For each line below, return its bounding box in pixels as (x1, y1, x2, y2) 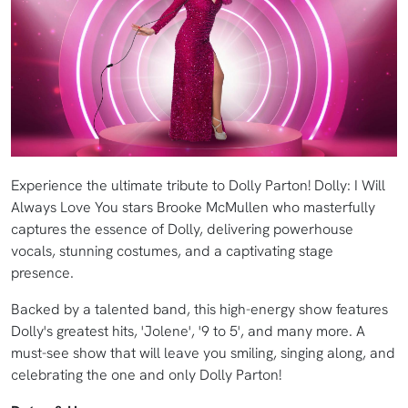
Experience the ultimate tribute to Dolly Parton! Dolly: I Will (11, 176, 385, 196)
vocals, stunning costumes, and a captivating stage (11, 241, 333, 261)
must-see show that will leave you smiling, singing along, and (11, 343, 395, 363)
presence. (11, 263, 74, 283)
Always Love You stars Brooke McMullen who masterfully (11, 198, 375, 218)
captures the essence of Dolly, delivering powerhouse (11, 219, 353, 240)
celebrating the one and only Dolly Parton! (11, 365, 281, 385)
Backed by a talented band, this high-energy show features (11, 300, 388, 320)
